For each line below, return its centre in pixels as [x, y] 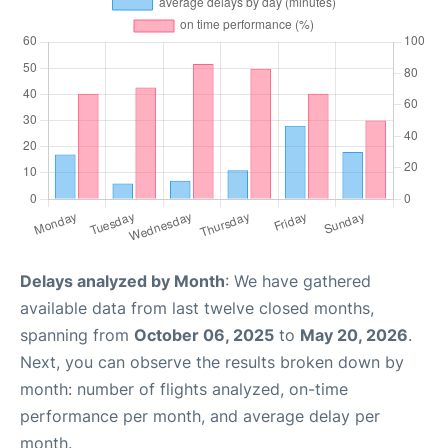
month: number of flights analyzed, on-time [184, 389]
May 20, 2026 [354, 335]
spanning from [77, 335]
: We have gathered [298, 281]
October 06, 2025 [204, 335]
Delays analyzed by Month [122, 281]
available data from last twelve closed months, [197, 308]
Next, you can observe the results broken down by [212, 362]
